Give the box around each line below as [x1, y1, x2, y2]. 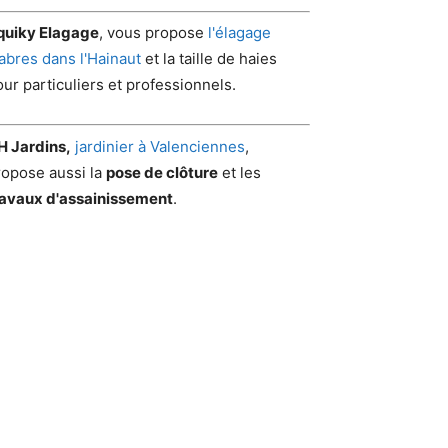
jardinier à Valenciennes [75, 136, 245, 156]
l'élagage [208, 23, 271, 42]
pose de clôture [106, 162, 218, 182]
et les [218, 162, 261, 182]
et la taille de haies [141, 49, 277, 68]
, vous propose [99, 23, 208, 42]
